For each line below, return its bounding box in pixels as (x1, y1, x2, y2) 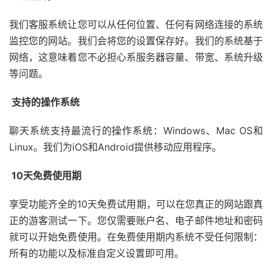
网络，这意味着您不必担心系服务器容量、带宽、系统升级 (9, 50, 263, 63)
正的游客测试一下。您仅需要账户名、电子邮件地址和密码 (9, 214, 263, 226)
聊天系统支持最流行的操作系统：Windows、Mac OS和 (9, 124, 263, 137)
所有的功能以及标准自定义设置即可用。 (9, 246, 184, 259)
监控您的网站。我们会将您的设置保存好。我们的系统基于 (9, 34, 263, 47)
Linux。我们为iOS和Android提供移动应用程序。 (9, 140, 222, 153)
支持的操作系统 (9, 95, 80, 108)
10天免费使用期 (9, 169, 81, 182)
